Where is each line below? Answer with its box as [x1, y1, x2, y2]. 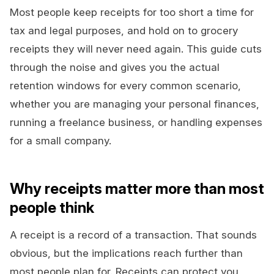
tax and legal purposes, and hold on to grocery [10, 24, 238, 37]
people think [10, 199, 94, 217]
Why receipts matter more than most [10, 180, 264, 198]
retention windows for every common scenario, [10, 80, 241, 92]
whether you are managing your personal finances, [10, 98, 259, 111]
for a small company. [10, 135, 111, 147]
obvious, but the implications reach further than [10, 247, 243, 260]
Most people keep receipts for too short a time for [10, 6, 254, 19]
